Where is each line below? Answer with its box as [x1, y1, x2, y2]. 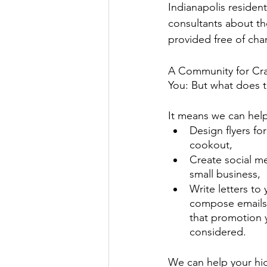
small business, [190, 167, 263, 181]
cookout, [190, 138, 235, 151]
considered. [190, 225, 249, 238]
